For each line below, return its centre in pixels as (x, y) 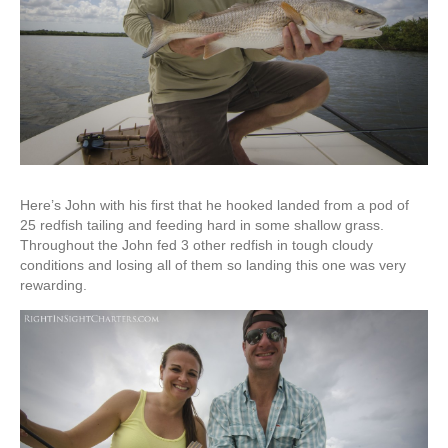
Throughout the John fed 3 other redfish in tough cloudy (196, 245)
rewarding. (53, 285)
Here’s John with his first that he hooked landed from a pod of (214, 205)
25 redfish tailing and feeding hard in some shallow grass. (202, 225)
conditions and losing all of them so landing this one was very (213, 265)
